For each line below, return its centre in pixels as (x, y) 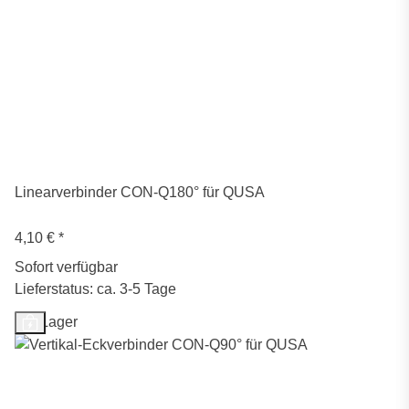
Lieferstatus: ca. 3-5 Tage (95, 289)
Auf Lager (46, 322)
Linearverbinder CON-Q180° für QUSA (140, 192)
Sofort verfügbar (66, 267)
